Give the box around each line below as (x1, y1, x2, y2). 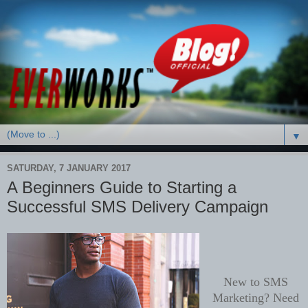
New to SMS (223, 274, 288, 289)
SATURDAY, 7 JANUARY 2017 (7, 163, 131, 174)
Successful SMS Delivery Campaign (7, 197, 268, 216)
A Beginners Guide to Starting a (7, 177, 236, 197)
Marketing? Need (212, 290, 299, 305)
